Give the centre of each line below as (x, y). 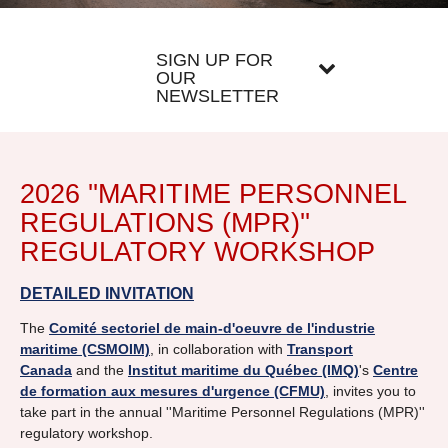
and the (100, 369)
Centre (395, 369)
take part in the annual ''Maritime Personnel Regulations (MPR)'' (222, 411)
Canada (46, 369)
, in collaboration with (218, 348)
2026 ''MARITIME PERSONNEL (213, 194)
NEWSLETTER (217, 96)
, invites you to (370, 390)
